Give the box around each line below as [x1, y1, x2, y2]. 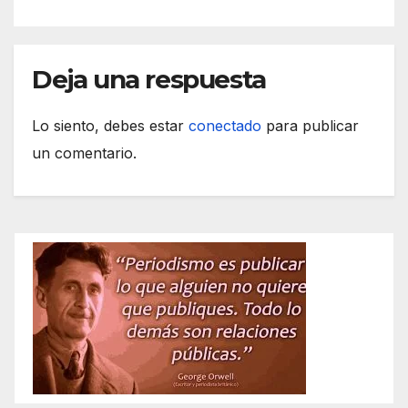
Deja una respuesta [32, 63, 266, 95]
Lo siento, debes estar [32, 116, 189, 135]
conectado [189, 116, 261, 135]
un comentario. [32, 143, 137, 162]
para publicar [261, 116, 359, 135]
